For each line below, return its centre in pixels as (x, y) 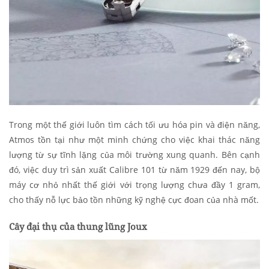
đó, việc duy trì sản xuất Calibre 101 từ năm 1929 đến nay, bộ (134, 170)
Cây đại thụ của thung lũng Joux (78, 227)
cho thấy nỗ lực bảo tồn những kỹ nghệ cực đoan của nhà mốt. (134, 200)
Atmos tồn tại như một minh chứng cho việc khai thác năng (134, 140)
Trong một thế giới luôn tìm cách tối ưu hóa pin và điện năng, (134, 125)
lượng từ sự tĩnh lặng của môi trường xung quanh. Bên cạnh (134, 155)
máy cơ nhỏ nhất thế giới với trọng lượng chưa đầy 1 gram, (134, 185)
